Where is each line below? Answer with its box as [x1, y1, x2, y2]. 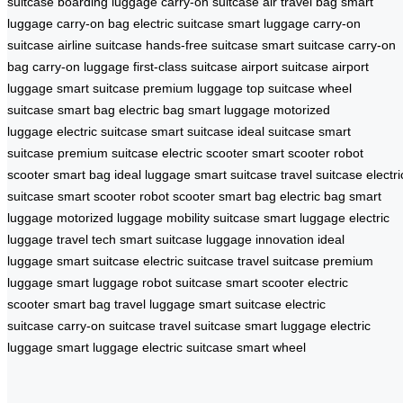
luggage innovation [206, 231, 314, 246]
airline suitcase [58, 37, 142, 52]
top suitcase [246, 80, 315, 95]
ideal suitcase [237, 123, 315, 139]
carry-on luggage [32, 58, 130, 74]
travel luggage [114, 296, 195, 311]
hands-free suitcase [146, 37, 258, 52]
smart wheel [237, 339, 306, 354]
